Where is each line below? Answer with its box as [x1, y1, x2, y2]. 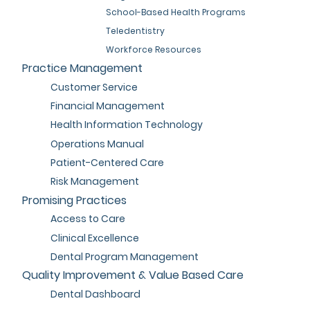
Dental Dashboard [50, 287, 140, 302]
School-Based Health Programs [106, 6, 246, 18]
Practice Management [22, 60, 143, 77]
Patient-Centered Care [50, 155, 164, 170]
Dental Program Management [50, 249, 199, 264]
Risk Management [50, 174, 139, 188]
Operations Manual [50, 136, 144, 151]
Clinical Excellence [50, 230, 139, 245]
